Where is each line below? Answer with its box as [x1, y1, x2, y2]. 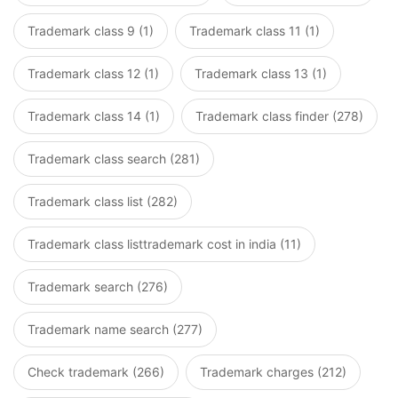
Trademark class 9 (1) [28, 23, 154, 39]
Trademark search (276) [28, 279, 168, 295]
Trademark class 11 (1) [189, 23, 320, 39]
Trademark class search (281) [28, 151, 200, 167]
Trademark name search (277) [28, 322, 203, 338]
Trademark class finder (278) [195, 108, 363, 124]
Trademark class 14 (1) [28, 108, 160, 124]
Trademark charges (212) [200, 364, 346, 380]
